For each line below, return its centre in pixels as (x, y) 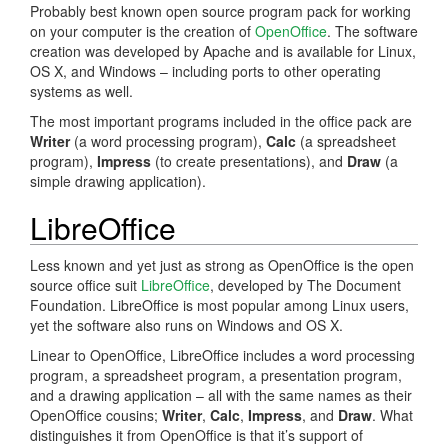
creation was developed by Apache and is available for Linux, (223, 50)
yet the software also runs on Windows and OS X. (186, 324)
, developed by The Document (305, 284)
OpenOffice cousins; (96, 414)
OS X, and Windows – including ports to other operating (205, 70)
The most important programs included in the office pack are (221, 120)
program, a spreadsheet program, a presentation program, (216, 374)
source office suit (85, 284)
